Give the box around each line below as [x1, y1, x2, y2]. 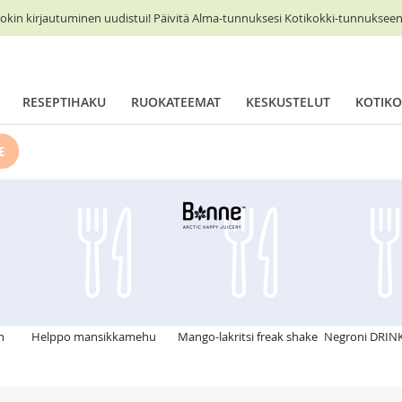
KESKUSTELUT [246, 93, 330, 110]
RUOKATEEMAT [131, 93, 221, 110]
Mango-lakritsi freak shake [178, 328, 318, 345]
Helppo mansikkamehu [31, 328, 156, 345]
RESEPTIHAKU [22, 93, 106, 110]
